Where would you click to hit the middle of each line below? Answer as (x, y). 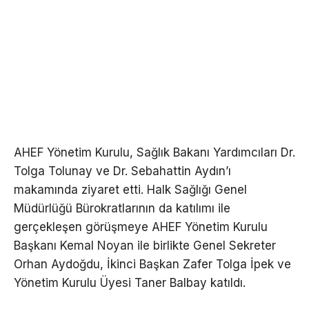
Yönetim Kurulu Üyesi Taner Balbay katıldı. (130, 282)
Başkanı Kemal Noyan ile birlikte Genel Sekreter (145, 245)
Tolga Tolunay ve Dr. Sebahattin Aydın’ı (122, 171)
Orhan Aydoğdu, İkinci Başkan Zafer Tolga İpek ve (152, 264)
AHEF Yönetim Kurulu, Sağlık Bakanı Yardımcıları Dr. (154, 152)
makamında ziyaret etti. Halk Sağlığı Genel (130, 189)
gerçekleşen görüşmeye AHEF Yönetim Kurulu (141, 227)
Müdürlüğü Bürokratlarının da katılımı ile (122, 208)
